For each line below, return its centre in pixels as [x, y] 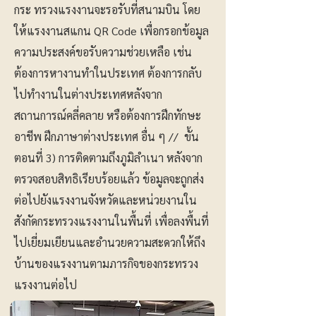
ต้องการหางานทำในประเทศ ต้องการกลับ [108, 73]
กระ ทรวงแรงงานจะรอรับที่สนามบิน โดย [107, 10]
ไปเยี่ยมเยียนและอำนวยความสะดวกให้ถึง [110, 242]
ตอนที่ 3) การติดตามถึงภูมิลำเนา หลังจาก [108, 158]
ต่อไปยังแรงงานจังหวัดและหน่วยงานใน [105, 200]
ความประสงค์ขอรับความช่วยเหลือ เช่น [103, 52]
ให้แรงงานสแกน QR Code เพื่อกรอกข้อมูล [111, 31]
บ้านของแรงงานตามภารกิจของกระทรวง [106, 263]
